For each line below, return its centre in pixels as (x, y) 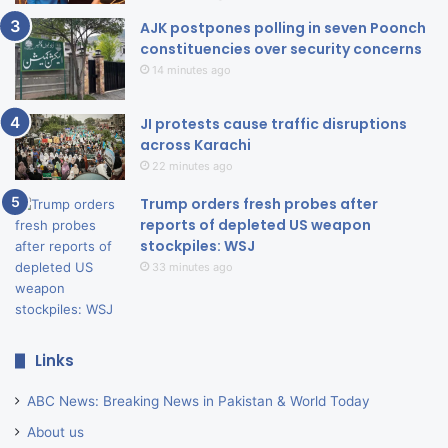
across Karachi (195, 145)
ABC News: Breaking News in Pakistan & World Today (198, 401)
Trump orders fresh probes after (259, 204)
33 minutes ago (192, 267)
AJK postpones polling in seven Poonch (283, 27)
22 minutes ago (192, 166)
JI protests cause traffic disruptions (273, 124)
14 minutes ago (191, 69)
